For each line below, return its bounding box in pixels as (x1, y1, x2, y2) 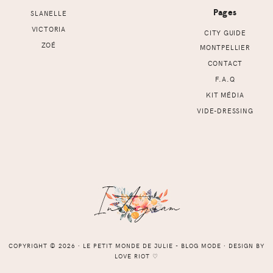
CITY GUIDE (204, 27, 246, 37)
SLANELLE (30, 8, 67, 18)
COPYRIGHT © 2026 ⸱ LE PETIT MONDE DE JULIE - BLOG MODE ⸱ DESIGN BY (9, 241, 264, 250)
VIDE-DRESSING (197, 105, 253, 115)
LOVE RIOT (115, 251, 150, 260)
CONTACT (207, 58, 243, 68)
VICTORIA (31, 24, 66, 34)
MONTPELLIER (200, 42, 250, 52)
